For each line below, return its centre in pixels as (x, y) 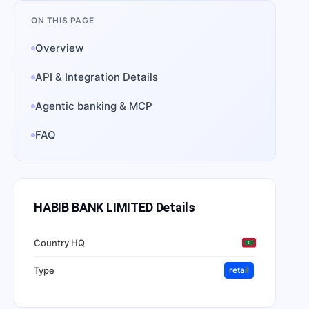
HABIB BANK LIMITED (93, 207)
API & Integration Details (97, 77)
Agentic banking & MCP (94, 106)
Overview (59, 48)
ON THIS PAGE (63, 20)
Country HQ (59, 242)
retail (239, 270)
